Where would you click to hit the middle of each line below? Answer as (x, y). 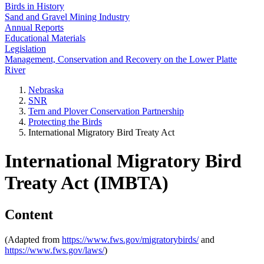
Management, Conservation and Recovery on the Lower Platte (121, 59)
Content (29, 214)
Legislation (25, 49)
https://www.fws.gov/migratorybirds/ (130, 239)
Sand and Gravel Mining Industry (67, 17)
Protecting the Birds (65, 122)
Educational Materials (45, 38)
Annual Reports (34, 27)
